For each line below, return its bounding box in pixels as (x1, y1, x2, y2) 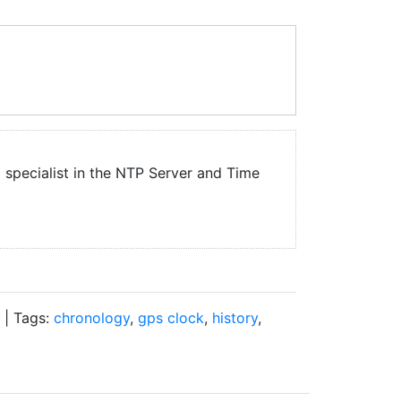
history (212, 309, 258, 327)
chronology (54, 309, 130, 327)
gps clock (138, 309, 204, 327)
